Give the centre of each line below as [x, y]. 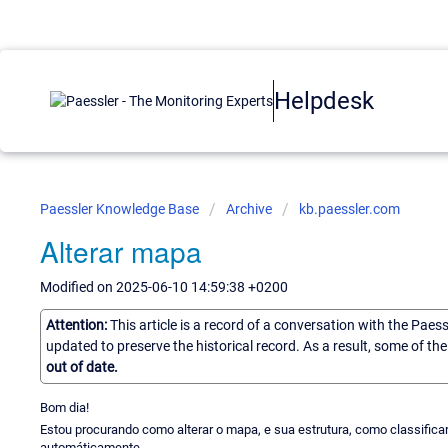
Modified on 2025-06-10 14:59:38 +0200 [164, 287]
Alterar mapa [121, 251]
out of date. [82, 366]
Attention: [78, 324]
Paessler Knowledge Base [121, 209]
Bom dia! [64, 407]
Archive [249, 209]
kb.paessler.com [349, 209]
